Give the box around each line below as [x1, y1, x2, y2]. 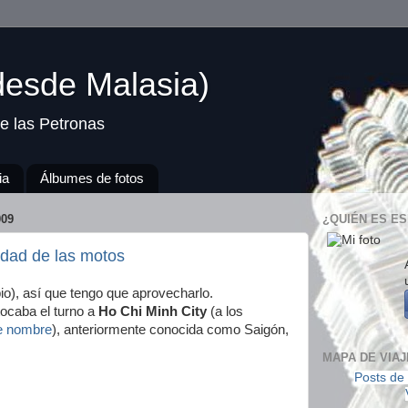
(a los [207, 304, 243, 319]
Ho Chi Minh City [98, 304, 207, 319]
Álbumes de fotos [40, 170, 145, 187]
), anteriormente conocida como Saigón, [52, 322, 289, 337]
